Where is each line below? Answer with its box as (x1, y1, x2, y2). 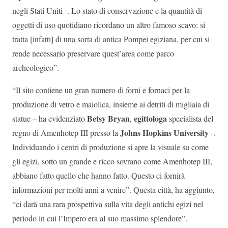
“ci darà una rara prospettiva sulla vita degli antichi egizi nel (12, 198, 203, 210)
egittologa (134, 112, 167, 125)
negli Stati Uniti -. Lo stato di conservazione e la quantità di (12, 5, 202, 16)
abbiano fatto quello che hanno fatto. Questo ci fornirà (12, 170, 185, 181)
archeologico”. (12, 62, 59, 73)
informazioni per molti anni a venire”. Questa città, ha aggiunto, (12, 184, 215, 195)
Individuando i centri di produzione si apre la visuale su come (12, 141, 209, 153)
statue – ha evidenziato (12, 113, 87, 124)
